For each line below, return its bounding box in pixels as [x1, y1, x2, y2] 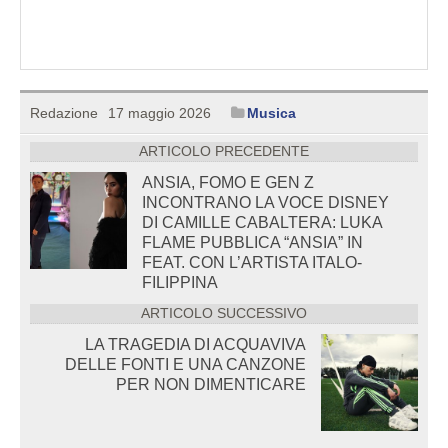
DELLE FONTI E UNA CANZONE [65, 355, 306, 373]
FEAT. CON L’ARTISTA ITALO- [142, 253, 362, 271]
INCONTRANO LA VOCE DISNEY [142, 193, 389, 211]
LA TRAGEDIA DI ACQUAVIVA [85, 335, 306, 353]
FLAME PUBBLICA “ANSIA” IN [142, 233, 363, 251]
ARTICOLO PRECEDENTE [139, 143, 309, 159]
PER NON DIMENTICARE [116, 375, 306, 393]
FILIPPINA [142, 273, 218, 291]
